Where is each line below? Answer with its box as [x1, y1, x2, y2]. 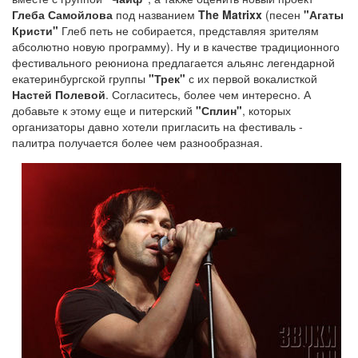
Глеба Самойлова [12, 6, 113, 22]
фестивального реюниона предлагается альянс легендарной [12, 54, 335, 70]
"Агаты [304, 6, 344, 22]
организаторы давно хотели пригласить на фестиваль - [12, 117, 303, 134]
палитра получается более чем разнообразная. [12, 133, 263, 150]
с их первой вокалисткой [185, 70, 317, 86]
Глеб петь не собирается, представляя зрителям [58, 22, 319, 38]
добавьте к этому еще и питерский [12, 101, 196, 118]
